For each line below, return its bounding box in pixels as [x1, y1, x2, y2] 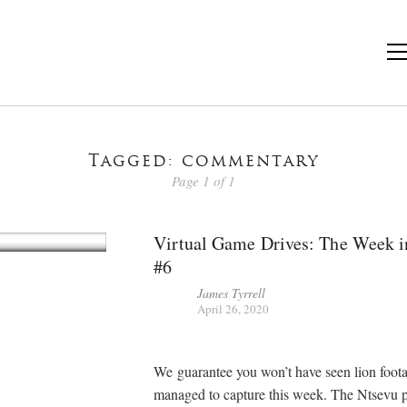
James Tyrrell [197, 283, 266, 302]
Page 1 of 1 [172, 171, 235, 190]
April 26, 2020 [197, 300, 270, 317]
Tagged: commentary [88, 154, 319, 171]
